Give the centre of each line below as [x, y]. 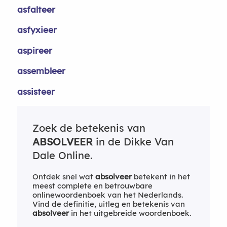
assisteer [36, 91]
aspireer [34, 50]
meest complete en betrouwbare [92, 186]
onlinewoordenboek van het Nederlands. [107, 195]
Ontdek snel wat [64, 177]
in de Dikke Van [133, 142]
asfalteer [36, 9]
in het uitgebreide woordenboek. [130, 213]
